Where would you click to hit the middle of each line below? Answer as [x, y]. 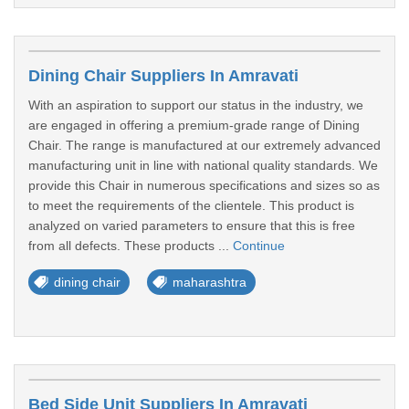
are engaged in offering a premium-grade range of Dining [194, 125]
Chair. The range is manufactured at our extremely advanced [204, 145]
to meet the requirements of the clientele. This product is [191, 205]
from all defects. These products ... [131, 246]
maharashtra [210, 282]
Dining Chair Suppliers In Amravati [163, 76]
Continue [259, 246]
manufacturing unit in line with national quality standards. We [203, 165]
